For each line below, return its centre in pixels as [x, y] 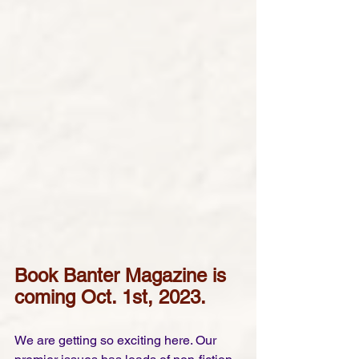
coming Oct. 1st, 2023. [110, 297]
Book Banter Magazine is [123, 276]
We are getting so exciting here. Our [117, 341]
